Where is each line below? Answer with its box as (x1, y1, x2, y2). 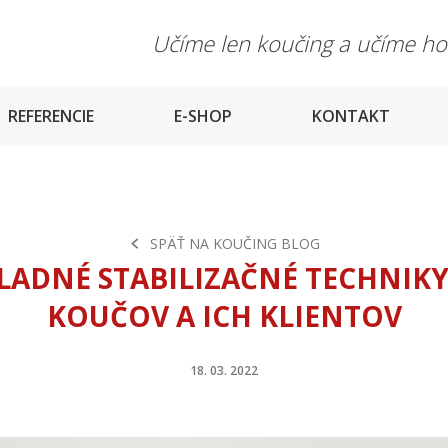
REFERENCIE (8, 105, 94, 127)
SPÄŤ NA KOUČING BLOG (149, 233, 320, 253)
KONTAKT (312, 105, 390, 127)
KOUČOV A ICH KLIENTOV (46, 296, 402, 335)
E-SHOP (174, 105, 232, 127)
